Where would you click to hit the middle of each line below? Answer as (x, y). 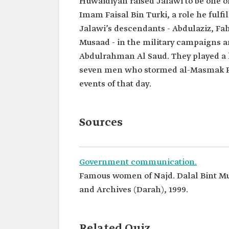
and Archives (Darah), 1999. (134, 190)
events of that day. (115, 84)
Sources (101, 123)
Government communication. (138, 162)
